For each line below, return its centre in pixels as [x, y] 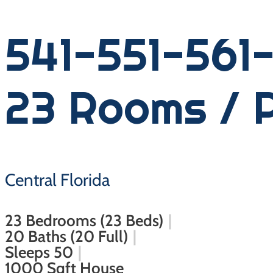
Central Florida [57, 180]
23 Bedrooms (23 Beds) [84, 220]
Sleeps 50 [39, 252]
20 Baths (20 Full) [66, 236]
